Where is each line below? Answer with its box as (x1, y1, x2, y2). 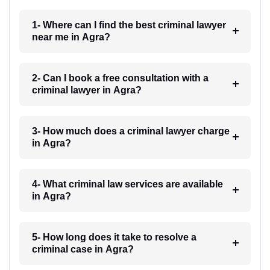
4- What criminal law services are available (31, 178, 223, 189)
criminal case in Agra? (31, 243, 134, 254)
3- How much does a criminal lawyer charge (31, 125, 230, 136)
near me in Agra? (31, 31, 110, 42)
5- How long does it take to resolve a (31, 231, 196, 242)
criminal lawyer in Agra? (31, 84, 142, 95)
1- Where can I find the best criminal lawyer (31, 19, 226, 30)
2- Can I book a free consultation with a (31, 72, 209, 83)
